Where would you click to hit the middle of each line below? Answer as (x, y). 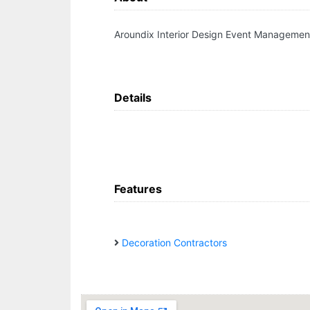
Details (133, 98)
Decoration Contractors (174, 243)
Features (138, 189)
